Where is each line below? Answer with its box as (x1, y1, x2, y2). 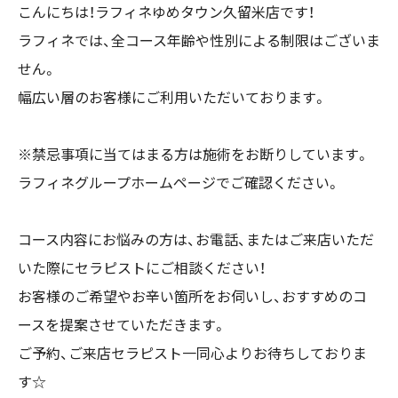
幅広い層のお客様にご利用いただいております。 (18, 90, 327, 107)
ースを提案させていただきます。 (18, 317, 230, 335)
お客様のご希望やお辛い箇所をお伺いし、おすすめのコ (18, 289, 367, 306)
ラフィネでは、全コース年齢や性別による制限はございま (18, 33, 380, 51)
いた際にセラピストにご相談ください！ (18, 260, 269, 278)
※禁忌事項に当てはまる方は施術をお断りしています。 (18, 147, 370, 164)
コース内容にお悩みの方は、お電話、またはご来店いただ (18, 232, 374, 250)
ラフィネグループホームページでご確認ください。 (18, 175, 340, 193)
